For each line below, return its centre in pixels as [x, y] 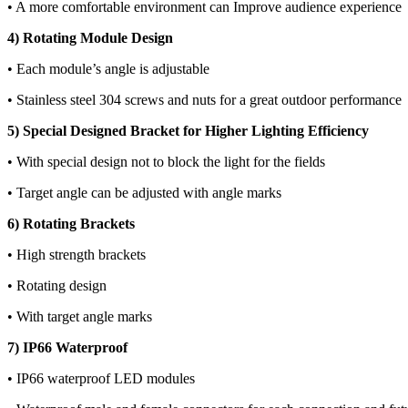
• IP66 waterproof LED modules [101, 379]
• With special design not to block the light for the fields [166, 162]
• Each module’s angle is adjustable [108, 69]
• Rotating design [57, 286]
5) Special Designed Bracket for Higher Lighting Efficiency [188, 131]
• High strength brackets [76, 255]
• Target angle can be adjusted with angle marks [144, 193]
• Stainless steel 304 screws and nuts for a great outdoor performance [204, 100]
